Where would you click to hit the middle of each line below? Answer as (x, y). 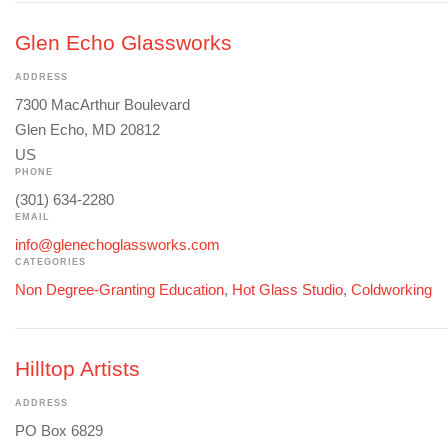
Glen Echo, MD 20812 (87, 130)
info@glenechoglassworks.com (117, 245)
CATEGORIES (50, 262)
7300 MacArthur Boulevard (102, 105)
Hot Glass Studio (287, 290)
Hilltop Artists (77, 369)
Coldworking (391, 290)
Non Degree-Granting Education (119, 290)
